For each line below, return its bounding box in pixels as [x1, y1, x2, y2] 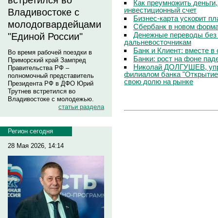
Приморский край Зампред [8, 56, 86, 64]
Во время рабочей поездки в [8, 49, 92, 56]
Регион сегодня [8, 127, 53, 135]
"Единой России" [8, 31, 83, 42]
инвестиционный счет [124, 5, 197, 14]
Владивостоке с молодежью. [8, 95, 94, 103]
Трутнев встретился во [8, 88, 75, 95]
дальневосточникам [124, 37, 191, 46]
